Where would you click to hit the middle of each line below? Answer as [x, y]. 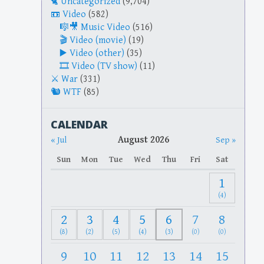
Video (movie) [98, 40]
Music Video [106, 27]
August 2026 [143, 140]
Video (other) [97, 53]
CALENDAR [80, 124]
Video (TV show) [105, 66]
